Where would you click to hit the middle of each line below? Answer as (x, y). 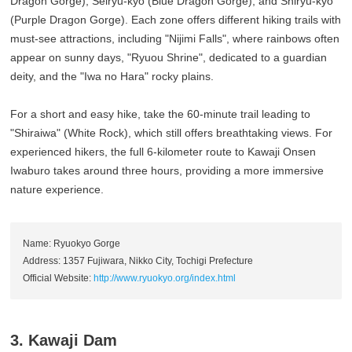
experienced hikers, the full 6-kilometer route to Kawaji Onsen (163, 152)
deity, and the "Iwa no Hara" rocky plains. (112, 77)
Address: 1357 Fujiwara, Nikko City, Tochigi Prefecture (138, 261)
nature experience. (57, 190)
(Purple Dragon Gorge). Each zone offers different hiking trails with (176, 20)
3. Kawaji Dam (64, 341)
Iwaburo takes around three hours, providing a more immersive (167, 171)
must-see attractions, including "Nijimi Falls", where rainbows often (175, 39)
